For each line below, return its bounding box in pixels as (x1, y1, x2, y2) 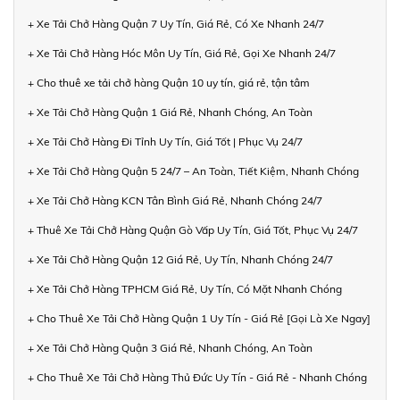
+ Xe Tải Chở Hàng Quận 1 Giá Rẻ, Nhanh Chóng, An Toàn (28, 104, 312, 119)
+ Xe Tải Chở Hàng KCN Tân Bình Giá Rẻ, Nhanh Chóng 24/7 (28, 193, 322, 207)
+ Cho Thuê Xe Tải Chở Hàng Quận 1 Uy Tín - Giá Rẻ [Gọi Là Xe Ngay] (28, 311, 371, 325)
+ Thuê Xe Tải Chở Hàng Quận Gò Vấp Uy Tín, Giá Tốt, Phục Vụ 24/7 (28, 222, 358, 237)
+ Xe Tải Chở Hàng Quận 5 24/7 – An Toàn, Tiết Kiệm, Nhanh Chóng (28, 163, 359, 178)
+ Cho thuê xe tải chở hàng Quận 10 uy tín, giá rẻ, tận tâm (28, 75, 310, 89)
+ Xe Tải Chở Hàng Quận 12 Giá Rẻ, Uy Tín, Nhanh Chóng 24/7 (28, 252, 333, 266)
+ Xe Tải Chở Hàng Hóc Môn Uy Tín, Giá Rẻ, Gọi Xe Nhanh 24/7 (28, 46, 336, 60)
